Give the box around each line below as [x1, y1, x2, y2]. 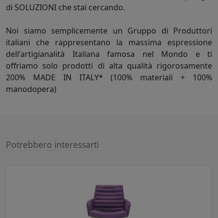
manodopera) [6, 84, 56, 95]
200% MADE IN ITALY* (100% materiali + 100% [6, 72, 212, 83]
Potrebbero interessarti [6, 139, 99, 151]
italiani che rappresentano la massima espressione [6, 37, 212, 48]
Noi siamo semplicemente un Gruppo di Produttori [6, 25, 212, 36]
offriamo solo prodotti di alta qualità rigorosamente [6, 60, 212, 72]
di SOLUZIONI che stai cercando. [6, 2, 125, 13]
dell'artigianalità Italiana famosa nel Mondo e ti [6, 49, 212, 60]
